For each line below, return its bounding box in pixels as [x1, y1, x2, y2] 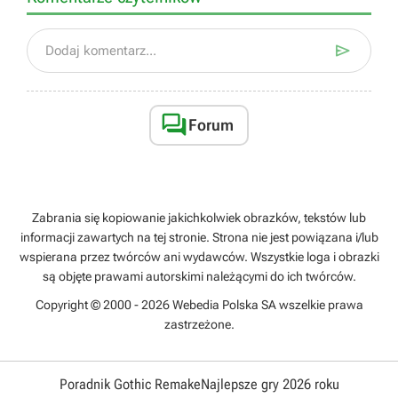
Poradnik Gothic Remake [59, 376, 201, 393]
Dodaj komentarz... [45, 43, 156, 59]
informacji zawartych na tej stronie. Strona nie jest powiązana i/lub [20, 230, 378, 244]
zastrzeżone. [163, 317, 235, 331]
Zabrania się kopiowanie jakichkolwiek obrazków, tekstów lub [32, 211, 366, 225]
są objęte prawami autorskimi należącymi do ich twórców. [42, 269, 356, 283]
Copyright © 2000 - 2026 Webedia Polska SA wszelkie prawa [35, 298, 363, 312]
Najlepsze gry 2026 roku [200, 376, 339, 393]
